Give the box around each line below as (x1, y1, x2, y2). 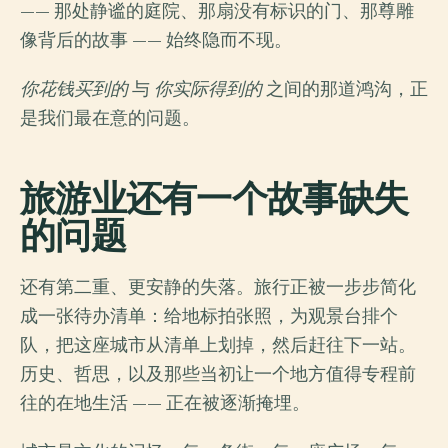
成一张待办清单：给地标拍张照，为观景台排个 (20, 303, 398, 328)
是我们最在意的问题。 (20, 105, 200, 130)
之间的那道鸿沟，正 (262, 76, 428, 101)
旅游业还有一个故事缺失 (20, 176, 409, 220)
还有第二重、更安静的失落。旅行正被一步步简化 (20, 274, 416, 299)
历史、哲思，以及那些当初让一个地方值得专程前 (20, 361, 416, 386)
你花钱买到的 (20, 76, 128, 101)
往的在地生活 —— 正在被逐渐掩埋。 (20, 390, 310, 415)
